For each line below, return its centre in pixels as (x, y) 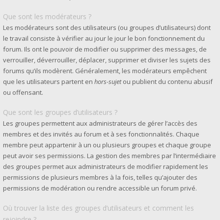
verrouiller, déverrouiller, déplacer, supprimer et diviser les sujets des (107, 60)
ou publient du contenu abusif (167, 82)
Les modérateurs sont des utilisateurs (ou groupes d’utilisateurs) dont (107, 27)
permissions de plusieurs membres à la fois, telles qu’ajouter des (100, 177)
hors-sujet (108, 82)
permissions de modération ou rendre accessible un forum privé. (100, 188)
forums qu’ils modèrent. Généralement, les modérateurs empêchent (105, 71)
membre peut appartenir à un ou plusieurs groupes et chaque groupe (107, 145)
